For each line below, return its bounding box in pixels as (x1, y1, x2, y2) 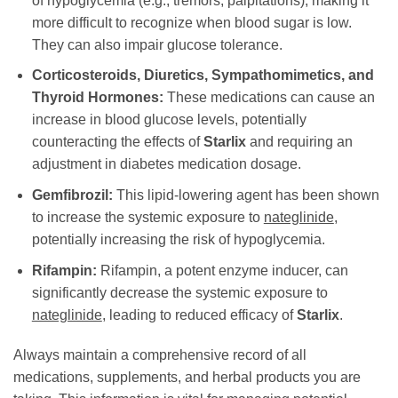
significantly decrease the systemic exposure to (31, 284, 328, 300)
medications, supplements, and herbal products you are (13, 370, 361, 386)
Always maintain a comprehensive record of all (13, 347, 306, 363)
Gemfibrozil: (31, 187, 113, 203)
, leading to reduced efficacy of (101, 306, 297, 322)
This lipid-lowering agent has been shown (112, 187, 379, 203)
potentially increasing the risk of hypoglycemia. (31, 231, 325, 247)
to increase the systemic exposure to (31, 209, 264, 225)
